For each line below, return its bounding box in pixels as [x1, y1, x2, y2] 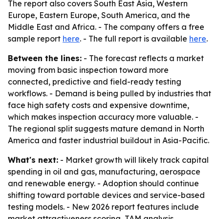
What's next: [8, 155, 58, 165]
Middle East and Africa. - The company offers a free [8, 22, 204, 32]
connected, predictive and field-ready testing [8, 77, 181, 87]
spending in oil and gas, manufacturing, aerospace [8, 167, 200, 176]
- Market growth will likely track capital [58, 155, 209, 165]
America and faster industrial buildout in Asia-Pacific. [8, 135, 209, 145]
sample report [8, 34, 63, 44]
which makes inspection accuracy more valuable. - [8, 112, 198, 122]
